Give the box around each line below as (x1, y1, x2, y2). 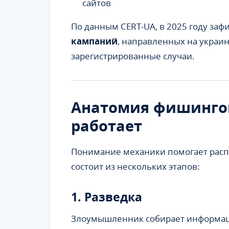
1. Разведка (71, 188, 142, 205)
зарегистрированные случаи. (71, 50, 195, 62)
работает (71, 116, 142, 136)
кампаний (71, 35, 118, 48)
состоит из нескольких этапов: (71, 161, 200, 173)
